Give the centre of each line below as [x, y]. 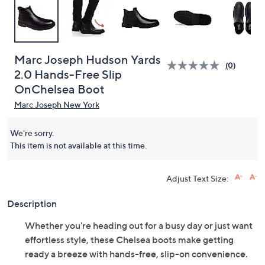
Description [32, 203]
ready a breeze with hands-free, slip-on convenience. [136, 254]
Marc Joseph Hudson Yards [88, 60]
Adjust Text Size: [197, 178]
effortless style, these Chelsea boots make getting [129, 240]
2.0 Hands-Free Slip [68, 75]
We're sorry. [32, 133]
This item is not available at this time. [78, 145]
